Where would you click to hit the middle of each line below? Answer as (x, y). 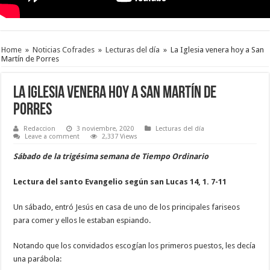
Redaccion (40, 129)
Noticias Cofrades (64, 49)
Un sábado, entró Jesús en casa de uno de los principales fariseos (127, 207)
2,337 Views (120, 137)
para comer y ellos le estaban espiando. (82, 221)
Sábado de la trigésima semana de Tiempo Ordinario (111, 157)
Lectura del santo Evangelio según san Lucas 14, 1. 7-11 (120, 182)
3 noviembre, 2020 (105, 129)
